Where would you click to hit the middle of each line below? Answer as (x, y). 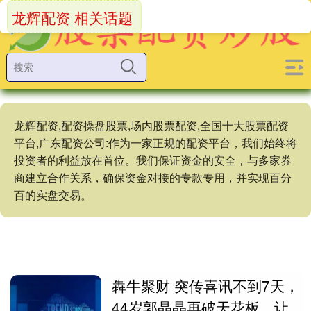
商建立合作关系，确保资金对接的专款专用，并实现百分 (153, 177)
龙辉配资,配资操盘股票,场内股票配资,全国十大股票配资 (151, 125)
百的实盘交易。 (53, 195)
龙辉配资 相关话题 (72, 17)
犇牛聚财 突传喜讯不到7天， (206, 285)
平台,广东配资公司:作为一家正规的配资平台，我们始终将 (155, 143)
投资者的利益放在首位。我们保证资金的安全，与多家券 (153, 160)
